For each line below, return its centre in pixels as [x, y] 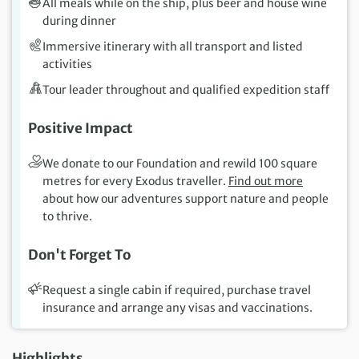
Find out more [266, 181]
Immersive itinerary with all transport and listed [173, 46]
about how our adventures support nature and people [186, 198]
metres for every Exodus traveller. [135, 181]
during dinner [79, 20]
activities [67, 64]
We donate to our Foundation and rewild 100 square [180, 163]
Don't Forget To [79, 254]
